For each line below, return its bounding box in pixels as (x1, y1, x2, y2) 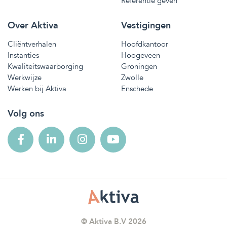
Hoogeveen (121, 50, 160, 60)
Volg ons (8, 107, 44, 120)
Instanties (8, 50, 39, 60)
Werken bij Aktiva (8, 83, 66, 94)
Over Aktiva (8, 19, 58, 32)
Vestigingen (121, 19, 171, 32)
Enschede (121, 83, 153, 94)
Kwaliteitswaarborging (8, 61, 83, 71)
